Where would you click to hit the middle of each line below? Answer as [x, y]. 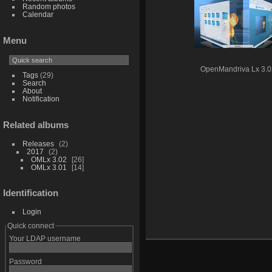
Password [25, 262]
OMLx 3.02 [49, 159]
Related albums [36, 124]
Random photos [49, 6]
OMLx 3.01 [49, 167]
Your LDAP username [45, 239]
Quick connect [30, 226]
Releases [38, 143]
